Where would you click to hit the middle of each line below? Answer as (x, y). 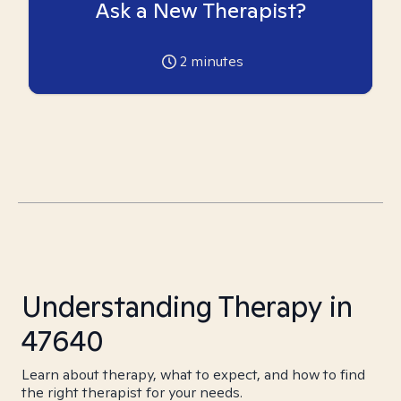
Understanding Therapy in (187, 306)
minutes (215, 61)
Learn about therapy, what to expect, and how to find (193, 375)
